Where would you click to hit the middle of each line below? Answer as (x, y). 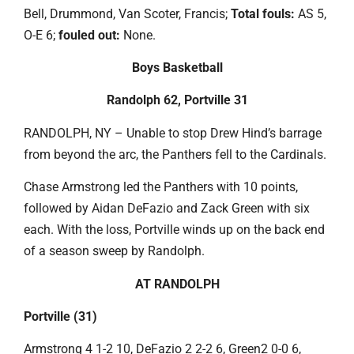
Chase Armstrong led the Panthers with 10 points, (161, 187)
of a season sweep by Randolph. (116, 251)
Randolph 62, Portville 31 (177, 100)
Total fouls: (261, 13)
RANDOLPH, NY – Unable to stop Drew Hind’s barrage (173, 133)
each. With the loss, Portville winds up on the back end (174, 230)
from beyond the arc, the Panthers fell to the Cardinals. (175, 154)
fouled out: (91, 35)
